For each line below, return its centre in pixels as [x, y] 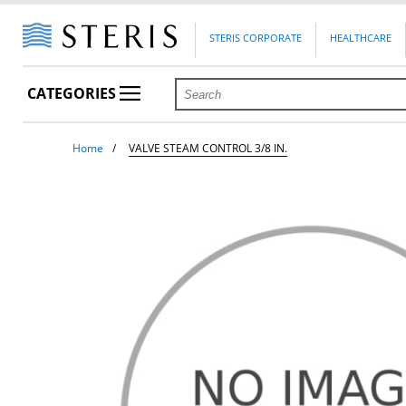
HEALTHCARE [361, 38]
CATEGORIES [74, 94]
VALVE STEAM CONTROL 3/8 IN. [208, 148]
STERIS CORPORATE [256, 38]
